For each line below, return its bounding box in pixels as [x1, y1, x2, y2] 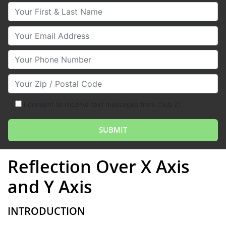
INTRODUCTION [8, 204, 85, 218]
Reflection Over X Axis [8, 154, 190, 178]
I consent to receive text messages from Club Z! [23, 100, 181, 109]
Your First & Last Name [8, 3, 95, 13]
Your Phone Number [8, 50, 84, 61]
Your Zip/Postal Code [8, 74, 90, 85]
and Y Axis [8, 175, 92, 198]
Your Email [8, 26, 48, 37]
